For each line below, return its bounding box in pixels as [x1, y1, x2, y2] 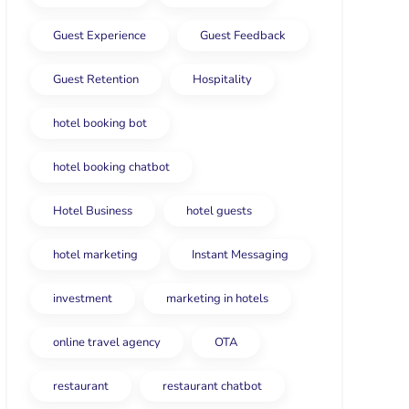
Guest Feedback [200, 27, 286, 44]
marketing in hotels [166, 290, 268, 307]
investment [53, 290, 112, 307]
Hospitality [193, 71, 252, 88]
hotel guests [186, 203, 252, 219]
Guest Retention [53, 71, 139, 88]
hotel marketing [53, 246, 138, 263]
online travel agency [53, 334, 161, 351]
